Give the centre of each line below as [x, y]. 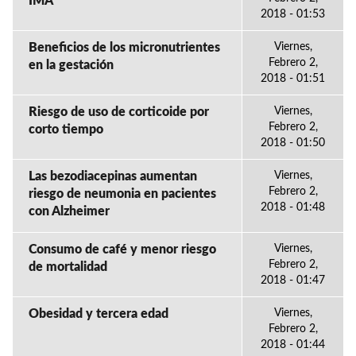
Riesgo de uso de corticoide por [119, 112]
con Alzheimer [69, 211]
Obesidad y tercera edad [99, 314]
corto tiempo [66, 130]
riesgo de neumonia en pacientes [122, 194]
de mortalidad [68, 267]
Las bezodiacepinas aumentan [113, 176]
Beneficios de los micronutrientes [124, 48]
